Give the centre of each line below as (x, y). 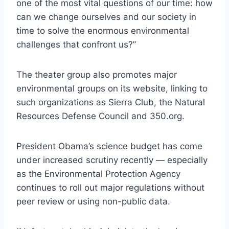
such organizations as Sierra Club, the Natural (111, 102)
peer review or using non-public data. (93, 201)
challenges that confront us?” (76, 44)
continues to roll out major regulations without (110, 187)
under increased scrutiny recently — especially (112, 160)
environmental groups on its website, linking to (112, 88)
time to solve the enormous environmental (103, 30)
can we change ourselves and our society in (106, 17)
